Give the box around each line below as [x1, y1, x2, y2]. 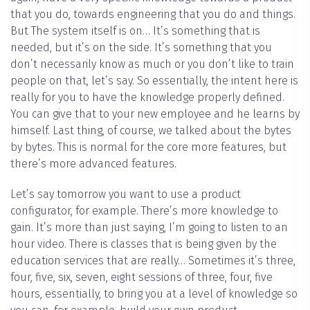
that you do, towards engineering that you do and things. [10, 8, 295, 21]
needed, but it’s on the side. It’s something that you [10, 41, 272, 55]
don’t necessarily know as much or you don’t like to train [10, 57, 294, 71]
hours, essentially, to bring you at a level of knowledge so [10, 287, 298, 301]
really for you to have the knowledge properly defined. [10, 91, 284, 104]
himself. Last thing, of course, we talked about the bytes [10, 124, 291, 138]
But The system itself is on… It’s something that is [10, 24, 260, 38]
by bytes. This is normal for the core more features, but [10, 140, 286, 154]
